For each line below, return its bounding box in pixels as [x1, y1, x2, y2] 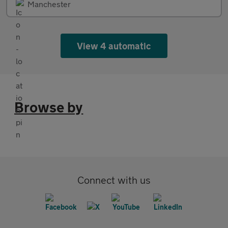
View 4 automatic [76, 40, 152, 52]
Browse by [14, 99, 83, 116]
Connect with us [77, 174, 151, 186]
